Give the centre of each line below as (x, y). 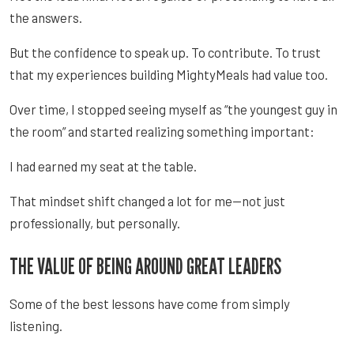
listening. (36, 325)
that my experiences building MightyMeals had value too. (169, 74)
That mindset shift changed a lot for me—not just (147, 200)
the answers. (46, 17)
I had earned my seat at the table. (103, 166)
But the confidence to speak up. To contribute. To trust (165, 52)
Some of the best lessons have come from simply (150, 303)
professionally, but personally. (95, 222)
